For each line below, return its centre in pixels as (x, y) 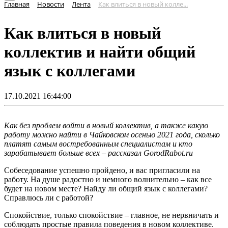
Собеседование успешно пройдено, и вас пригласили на (102, 170)
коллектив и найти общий (100, 52)
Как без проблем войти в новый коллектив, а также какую (106, 125)
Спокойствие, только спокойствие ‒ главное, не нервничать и (111, 215)
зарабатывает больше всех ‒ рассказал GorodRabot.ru (99, 153)
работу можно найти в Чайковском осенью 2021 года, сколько (112, 134)
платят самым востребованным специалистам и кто (98, 144)
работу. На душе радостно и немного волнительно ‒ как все (108, 179)
